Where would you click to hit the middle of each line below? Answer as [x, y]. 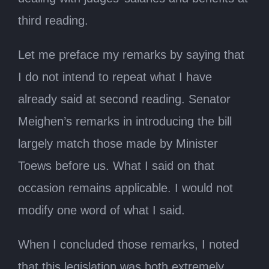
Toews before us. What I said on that [116, 165]
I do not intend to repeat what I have [115, 77]
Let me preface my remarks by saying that [131, 54]
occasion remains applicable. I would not [125, 188]
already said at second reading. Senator [124, 99]
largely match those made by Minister [118, 143]
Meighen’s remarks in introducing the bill [125, 121]
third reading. [53, 20]
